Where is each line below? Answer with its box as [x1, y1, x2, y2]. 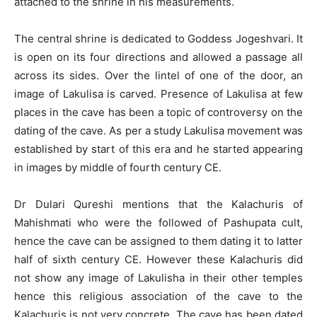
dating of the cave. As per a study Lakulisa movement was [14, 124, 303, 138]
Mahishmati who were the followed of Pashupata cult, [14, 216, 303, 230]
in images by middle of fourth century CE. [14, 161, 221, 175]
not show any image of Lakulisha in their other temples [14, 271, 303, 285]
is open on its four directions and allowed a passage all [14, 50, 303, 64]
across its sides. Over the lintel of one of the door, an [14, 69, 303, 83]
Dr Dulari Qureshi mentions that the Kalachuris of [14, 197, 303, 212]
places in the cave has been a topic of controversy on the [14, 105, 303, 120]
